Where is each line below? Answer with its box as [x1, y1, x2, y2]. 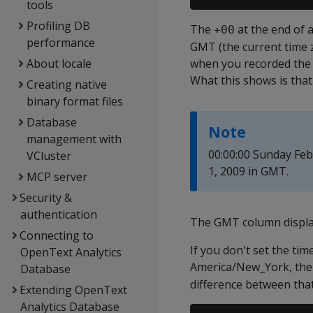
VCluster [27, 148, 72, 163]
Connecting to [19, 228, 94, 243]
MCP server [26, 169, 87, 184]
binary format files [27, 94, 124, 109]
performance [27, 35, 96, 50]
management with [27, 131, 122, 147]
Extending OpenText [19, 282, 127, 298]
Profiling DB [26, 18, 90, 34]
